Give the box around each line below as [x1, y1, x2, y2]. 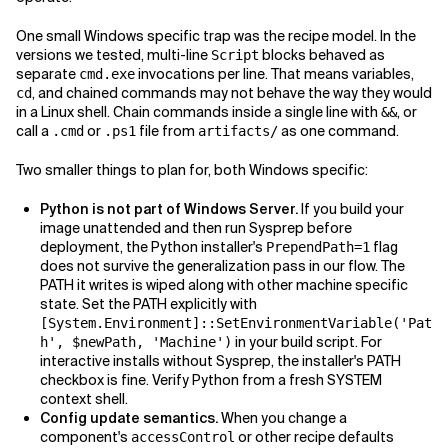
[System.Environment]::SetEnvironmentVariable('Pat [40, 315, 432, 331]
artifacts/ [198, 123, 278, 139]
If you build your [298, 200, 404, 218]
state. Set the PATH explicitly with [40, 295, 257, 313]
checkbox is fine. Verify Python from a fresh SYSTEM [40, 371, 382, 389]
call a [16, 122, 52, 140]
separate [16, 65, 79, 83]
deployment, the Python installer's [40, 238, 266, 256]
